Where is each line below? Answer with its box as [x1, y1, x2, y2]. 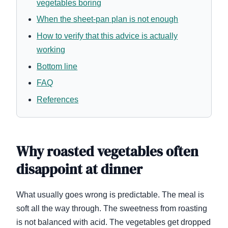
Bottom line [37, 62, 78, 71]
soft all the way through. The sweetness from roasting [16, 204, 207, 213]
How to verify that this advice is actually [37, 32, 178, 41]
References [37, 95, 79, 104]
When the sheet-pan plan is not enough [37, 15, 179, 24]
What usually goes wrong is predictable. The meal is [16, 190, 204, 199]
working [37, 45, 66, 54]
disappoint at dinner [16, 160, 142, 179]
